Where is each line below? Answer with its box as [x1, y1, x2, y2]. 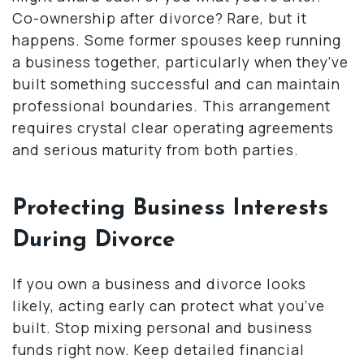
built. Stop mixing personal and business [12, 317, 313, 337]
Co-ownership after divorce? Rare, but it [12, 7, 307, 28]
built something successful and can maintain [12, 73, 340, 93]
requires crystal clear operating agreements [12, 117, 334, 137]
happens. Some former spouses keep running [12, 29, 341, 50]
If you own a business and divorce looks [12, 273, 306, 293]
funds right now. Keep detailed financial [12, 339, 305, 359]
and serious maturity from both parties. [12, 139, 299, 159]
